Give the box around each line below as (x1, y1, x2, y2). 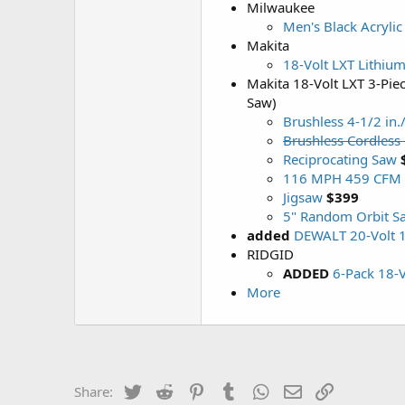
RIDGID (247, 245, 294, 263)
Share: (74, 382, 113, 400)
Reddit (175, 381, 216, 399)
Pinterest (207, 381, 263, 399)
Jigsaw (283, 188, 323, 206)
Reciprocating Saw (283, 150, 397, 168)
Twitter (143, 381, 187, 399)
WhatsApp (271, 381, 336, 399)
